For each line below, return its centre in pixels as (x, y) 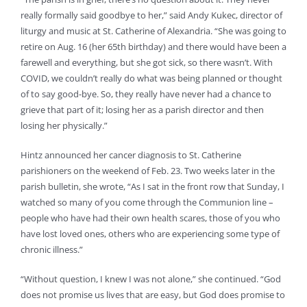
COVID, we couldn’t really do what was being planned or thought (151, 78)
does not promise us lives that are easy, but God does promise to (153, 295)
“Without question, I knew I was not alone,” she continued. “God (151, 279)
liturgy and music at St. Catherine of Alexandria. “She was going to (153, 31)
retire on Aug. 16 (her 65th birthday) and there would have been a (153, 47)
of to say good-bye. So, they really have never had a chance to (146, 94)
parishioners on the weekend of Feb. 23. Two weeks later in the (148, 171)
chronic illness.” (52, 250)
